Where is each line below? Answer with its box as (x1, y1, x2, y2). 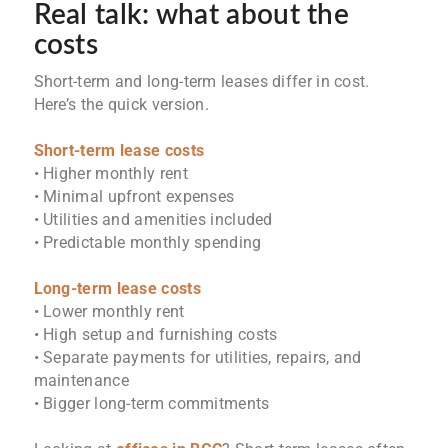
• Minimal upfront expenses (33, 187, 235, 207)
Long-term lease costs (33, 279, 201, 299)
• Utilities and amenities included (33, 210, 273, 230)
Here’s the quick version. (33, 95, 210, 115)
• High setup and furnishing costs (33, 325, 278, 345)
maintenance (33, 371, 129, 391)
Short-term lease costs (33, 141, 205, 161)
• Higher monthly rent (33, 164, 188, 184)
